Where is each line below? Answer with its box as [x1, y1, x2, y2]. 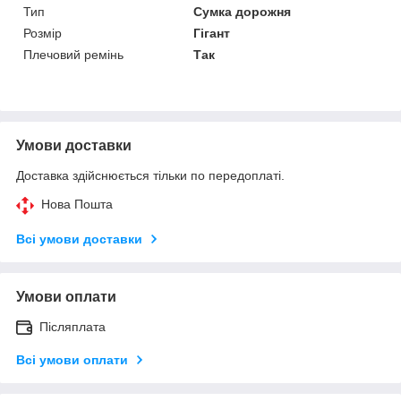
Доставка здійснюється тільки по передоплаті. [16, 167, 285, 183]
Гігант [193, 25, 231, 40]
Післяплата [39, 319, 106, 334]
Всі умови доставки [16, 231, 142, 246]
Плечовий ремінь [23, 47, 124, 62]
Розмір [23, 25, 62, 40]
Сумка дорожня [193, 4, 292, 19]
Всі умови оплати [16, 352, 128, 367]
